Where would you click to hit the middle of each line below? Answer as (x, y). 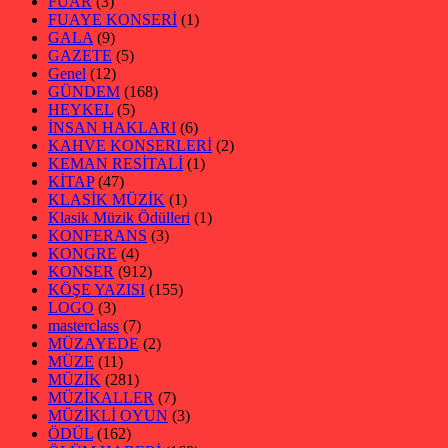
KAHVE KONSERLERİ (130, 146)
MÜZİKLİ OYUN (108, 416)
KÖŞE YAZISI (96, 290)
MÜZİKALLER (101, 398)
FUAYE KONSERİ (112, 20)
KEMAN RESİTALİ (115, 164)
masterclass (83, 326)
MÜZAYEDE (93, 344)
